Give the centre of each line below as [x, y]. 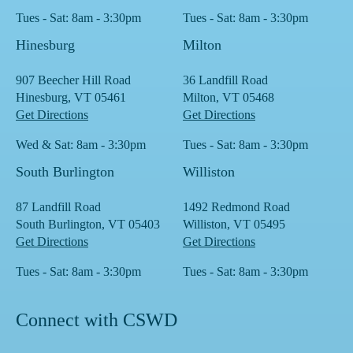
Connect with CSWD [97, 320]
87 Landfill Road [58, 207]
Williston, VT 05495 [234, 224]
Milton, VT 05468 [229, 97]
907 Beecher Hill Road [73, 80]
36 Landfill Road [225, 80]
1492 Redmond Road [236, 207]
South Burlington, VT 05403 [88, 224]
